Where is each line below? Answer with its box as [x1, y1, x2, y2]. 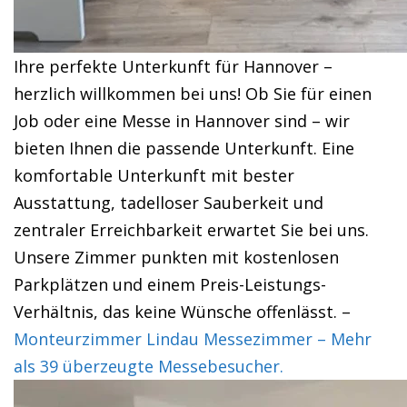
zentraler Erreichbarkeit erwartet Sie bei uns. [14, 219, 369, 241]
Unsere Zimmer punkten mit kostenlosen [14, 246, 339, 268]
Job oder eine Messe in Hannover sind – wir [14, 110, 350, 132]
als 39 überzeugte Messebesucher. [14, 355, 283, 377]
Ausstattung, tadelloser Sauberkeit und [14, 192, 323, 213]
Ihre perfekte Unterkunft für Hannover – [14, 55, 333, 77]
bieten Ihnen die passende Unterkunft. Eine [14, 137, 354, 159]
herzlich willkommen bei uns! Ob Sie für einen [14, 83, 372, 104]
